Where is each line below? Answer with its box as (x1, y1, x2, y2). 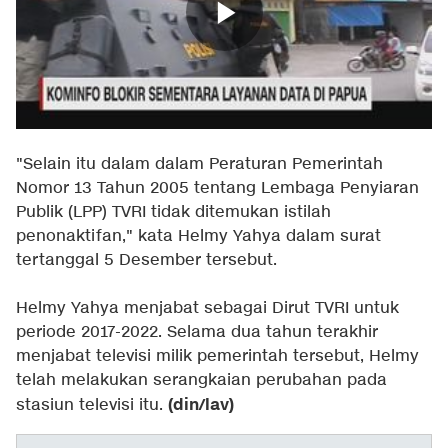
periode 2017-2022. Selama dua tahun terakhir (16, 322, 378, 344)
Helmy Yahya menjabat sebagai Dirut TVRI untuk (16, 298, 399, 320)
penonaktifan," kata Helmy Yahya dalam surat (16, 226, 381, 248)
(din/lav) (168, 394, 234, 417)
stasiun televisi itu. (16, 395, 168, 417)
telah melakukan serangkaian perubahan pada (16, 370, 387, 392)
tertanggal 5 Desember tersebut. (16, 250, 277, 272)
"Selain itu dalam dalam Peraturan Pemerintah (16, 154, 383, 176)
